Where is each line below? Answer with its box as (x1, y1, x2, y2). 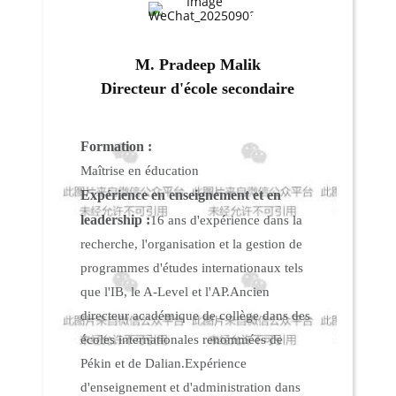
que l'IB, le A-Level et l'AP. (80, 284, 231, 299)
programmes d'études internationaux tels (80, 260, 304, 275)
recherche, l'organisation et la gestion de (80, 236, 303, 251)
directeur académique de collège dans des (80, 308, 311, 323)
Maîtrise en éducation (80, 163, 200, 178)
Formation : (80, 138, 153, 154)
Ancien (230, 284, 270, 299)
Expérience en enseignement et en (80, 187, 282, 202)
